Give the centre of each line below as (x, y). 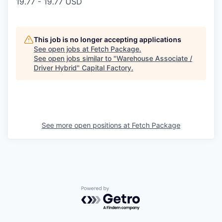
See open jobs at (62, 49)
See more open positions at (87, 125)
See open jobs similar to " (75, 58)
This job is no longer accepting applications (108, 39)
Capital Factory (107, 68)
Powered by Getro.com (124, 191)
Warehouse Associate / (154, 58)
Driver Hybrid (55, 68)
